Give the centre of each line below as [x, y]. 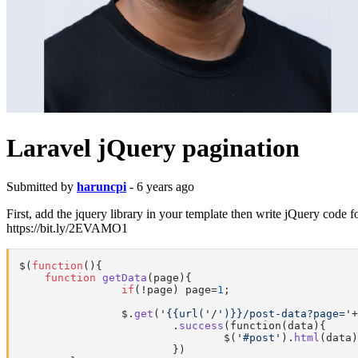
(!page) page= [176, 289]
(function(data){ [275, 325]
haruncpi [101, 186]
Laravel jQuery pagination [153, 147]
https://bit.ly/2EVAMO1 [67, 228]
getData [125, 277]
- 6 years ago [160, 186]
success [201, 325]
